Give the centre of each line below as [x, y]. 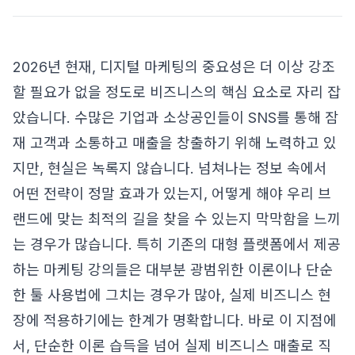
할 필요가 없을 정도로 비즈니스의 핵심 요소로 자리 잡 [177, 92]
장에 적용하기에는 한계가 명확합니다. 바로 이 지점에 [175, 321]
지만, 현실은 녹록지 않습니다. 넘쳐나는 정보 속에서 [170, 168]
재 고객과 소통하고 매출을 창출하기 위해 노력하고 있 [175, 143]
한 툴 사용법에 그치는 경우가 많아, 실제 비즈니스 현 [172, 295]
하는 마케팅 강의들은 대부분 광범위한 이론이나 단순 [173, 270]
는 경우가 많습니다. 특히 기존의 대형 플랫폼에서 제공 [177, 244]
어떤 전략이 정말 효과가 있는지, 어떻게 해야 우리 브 [172, 194]
